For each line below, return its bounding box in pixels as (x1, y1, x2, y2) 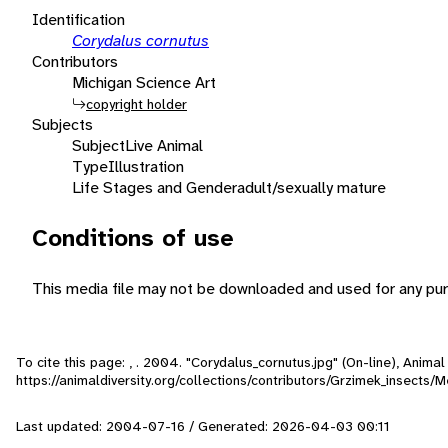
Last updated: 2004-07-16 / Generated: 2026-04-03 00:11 (16, 416, 390, 435)
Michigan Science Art (72, 71, 216, 93)
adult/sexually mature (237, 176, 386, 198)
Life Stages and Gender (72, 176, 237, 198)
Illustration (108, 155, 184, 177)
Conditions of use (32, 221, 234, 254)
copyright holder (86, 94, 187, 113)
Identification (32, 8, 125, 30)
